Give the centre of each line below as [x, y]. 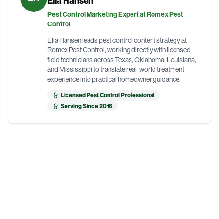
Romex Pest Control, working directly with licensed [119, 50]
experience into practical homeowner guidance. [114, 79]
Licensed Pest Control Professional [108, 96]
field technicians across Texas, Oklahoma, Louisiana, [122, 60]
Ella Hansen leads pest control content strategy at [117, 40]
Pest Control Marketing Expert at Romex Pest [115, 15]
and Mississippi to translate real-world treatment [116, 70]
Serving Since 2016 [87, 106]
